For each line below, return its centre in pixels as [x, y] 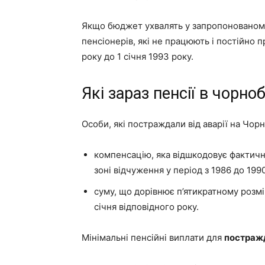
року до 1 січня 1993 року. [138, 56]
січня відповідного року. [146, 207]
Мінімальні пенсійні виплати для [153, 237]
